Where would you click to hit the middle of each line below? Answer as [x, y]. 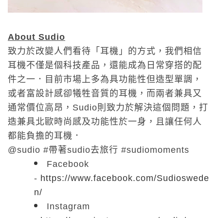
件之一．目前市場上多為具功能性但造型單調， [105, 79]
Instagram [68, 206]
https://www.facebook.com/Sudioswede [125, 178]
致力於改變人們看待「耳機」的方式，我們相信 [105, 51]
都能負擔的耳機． [45, 136]
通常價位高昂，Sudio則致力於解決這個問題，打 [108, 108]
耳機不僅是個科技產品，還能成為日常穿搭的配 [105, 65]
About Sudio [36, 37]
